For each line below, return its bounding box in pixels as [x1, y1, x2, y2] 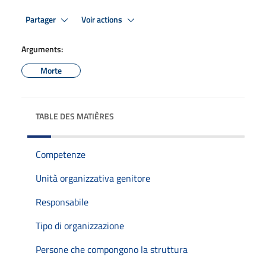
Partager [26, 12, 58, 26]
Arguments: [21, 43, 63, 55]
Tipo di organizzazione [36, 218, 124, 233]
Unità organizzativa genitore [36, 171, 150, 185]
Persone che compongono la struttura [36, 242, 188, 256]
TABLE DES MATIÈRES [36, 110, 114, 122]
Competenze [36, 147, 85, 161]
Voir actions [81, 12, 124, 26]
